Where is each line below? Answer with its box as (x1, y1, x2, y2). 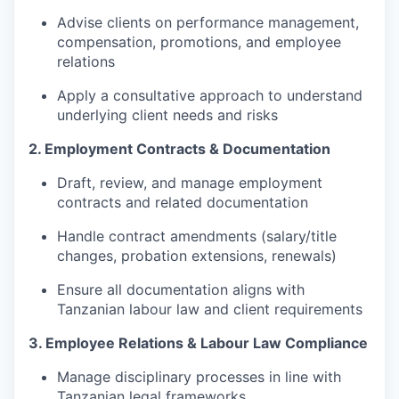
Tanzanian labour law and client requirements (57, 299, 362, 318)
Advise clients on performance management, (57, 12, 359, 31)
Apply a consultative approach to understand (57, 85, 362, 104)
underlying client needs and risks (57, 105, 278, 124)
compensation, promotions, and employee (57, 32, 341, 51)
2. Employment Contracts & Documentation (28, 139, 330, 158)
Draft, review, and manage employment (57, 173, 322, 191)
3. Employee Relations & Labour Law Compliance (28, 333, 368, 352)
